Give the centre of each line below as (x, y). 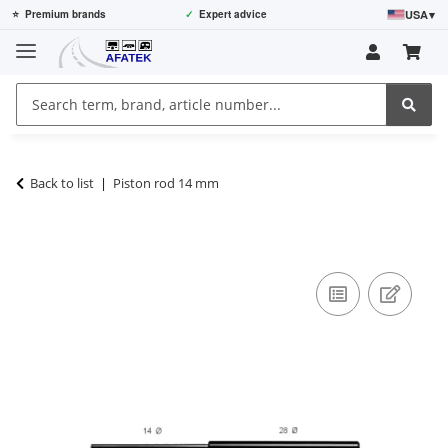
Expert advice (232, 14)
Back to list (62, 182)
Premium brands (65, 14)
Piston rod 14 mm (166, 182)
